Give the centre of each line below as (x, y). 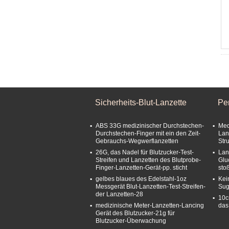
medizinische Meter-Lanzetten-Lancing (150, 205)
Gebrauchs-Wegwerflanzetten (137, 141)
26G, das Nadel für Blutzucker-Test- (145, 152)
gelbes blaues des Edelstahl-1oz (141, 179)
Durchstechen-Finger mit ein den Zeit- (148, 133)
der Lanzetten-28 (119, 194)
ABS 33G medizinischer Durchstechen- (150, 126)
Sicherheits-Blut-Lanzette (141, 102)
